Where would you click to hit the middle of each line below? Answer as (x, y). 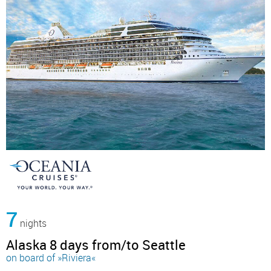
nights (32, 223)
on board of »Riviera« (51, 257)
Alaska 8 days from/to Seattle (96, 244)
